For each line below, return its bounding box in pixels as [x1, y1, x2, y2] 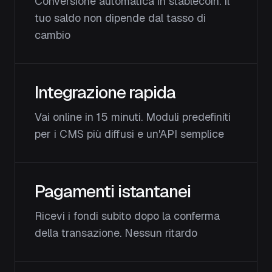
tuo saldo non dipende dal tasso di [35, 11, 206, 25]
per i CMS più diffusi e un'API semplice [35, 127, 224, 141]
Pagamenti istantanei [35, 180, 191, 202]
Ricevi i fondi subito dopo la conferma [35, 209, 220, 223]
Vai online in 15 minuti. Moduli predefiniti [35, 110, 231, 124]
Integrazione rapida [35, 81, 175, 103]
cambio [35, 28, 70, 42]
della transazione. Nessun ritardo [35, 226, 197, 240]
